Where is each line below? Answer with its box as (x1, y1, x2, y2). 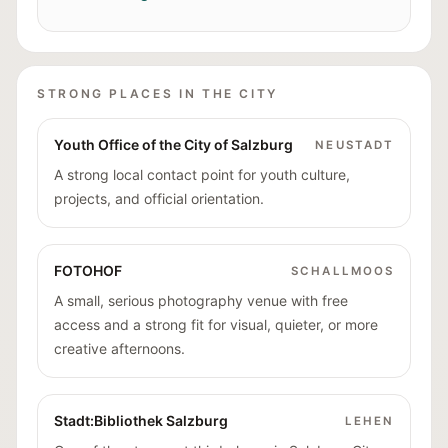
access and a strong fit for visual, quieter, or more (54, 316, 378, 333)
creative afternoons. (54, 340, 185, 357)
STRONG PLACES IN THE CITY (37, 86, 278, 101)
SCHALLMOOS (291, 263, 394, 278)
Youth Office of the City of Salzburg (54, 136, 293, 153)
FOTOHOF (54, 262, 122, 279)
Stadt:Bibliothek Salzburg (54, 412, 228, 429)
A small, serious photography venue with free (54, 292, 348, 309)
